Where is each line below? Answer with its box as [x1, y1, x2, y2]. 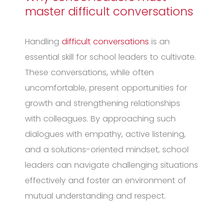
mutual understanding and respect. [25, 190, 166, 202]
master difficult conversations [25, 3, 193, 19]
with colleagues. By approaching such [25, 112, 176, 124]
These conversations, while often [25, 66, 154, 78]
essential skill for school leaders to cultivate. [25, 51, 196, 63]
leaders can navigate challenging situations [25, 159, 198, 171]
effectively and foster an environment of [25, 174, 186, 186]
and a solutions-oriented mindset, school [25, 143, 189, 155]
